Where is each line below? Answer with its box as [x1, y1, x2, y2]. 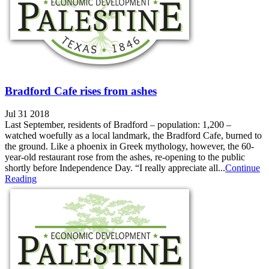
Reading [5, 174, 37, 184]
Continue [225, 163, 260, 174]
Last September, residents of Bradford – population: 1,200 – [5, 119, 231, 130]
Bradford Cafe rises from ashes [5, 84, 157, 97]
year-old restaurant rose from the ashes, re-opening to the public [5, 152, 245, 163]
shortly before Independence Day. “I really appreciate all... [5, 163, 225, 174]
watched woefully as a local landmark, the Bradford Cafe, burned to [5, 130, 262, 141]
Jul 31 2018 [5, 109, 49, 119]
